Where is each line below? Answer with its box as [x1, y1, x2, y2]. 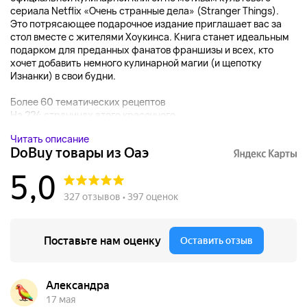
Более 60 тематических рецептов [10, 95, 165, 109]
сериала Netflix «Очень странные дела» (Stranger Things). [10, 4, 279, 18]
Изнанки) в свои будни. [10, 69, 116, 83]
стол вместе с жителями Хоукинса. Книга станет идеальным [10, 30, 289, 44]
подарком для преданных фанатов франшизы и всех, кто [10, 43, 273, 57]
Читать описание [10, 132, 89, 146]
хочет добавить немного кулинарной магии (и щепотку [10, 56, 262, 70]
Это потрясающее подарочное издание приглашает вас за [10, 17, 282, 31]
